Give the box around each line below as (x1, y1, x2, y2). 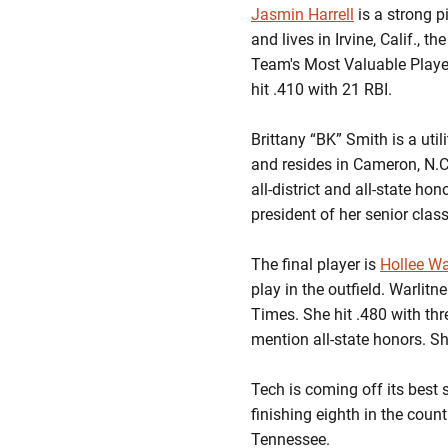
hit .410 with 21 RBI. (251, 80, 392, 99)
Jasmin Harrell (251, 5, 354, 24)
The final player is (251, 255, 380, 274)
